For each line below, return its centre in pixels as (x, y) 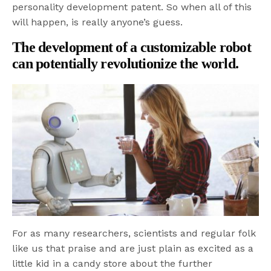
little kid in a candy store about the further (113, 263)
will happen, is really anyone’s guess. (98, 22)
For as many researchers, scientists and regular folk (134, 233)
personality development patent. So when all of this (132, 7)
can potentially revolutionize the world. (126, 64)
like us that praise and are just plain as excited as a (133, 248)
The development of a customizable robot (132, 47)
